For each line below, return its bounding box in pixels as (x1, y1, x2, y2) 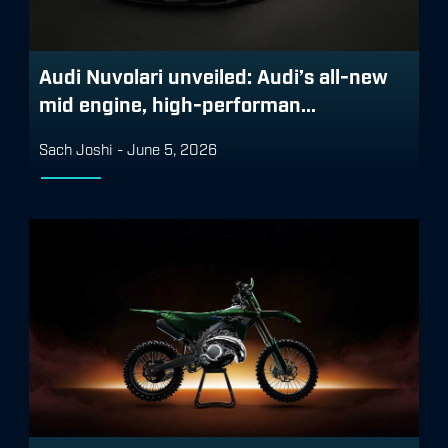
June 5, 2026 (127, 138, 217, 157)
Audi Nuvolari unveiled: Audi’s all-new (39, 62, 388, 87)
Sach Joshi (39, 138, 117, 157)
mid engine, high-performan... (39, 90, 316, 115)
